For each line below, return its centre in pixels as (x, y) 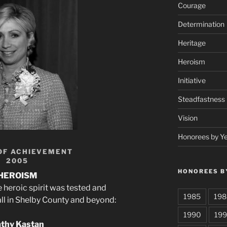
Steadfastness (201, 99)
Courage (192, 6)
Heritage (192, 43)
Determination (201, 24)
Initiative (192, 81)
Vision (187, 118)
